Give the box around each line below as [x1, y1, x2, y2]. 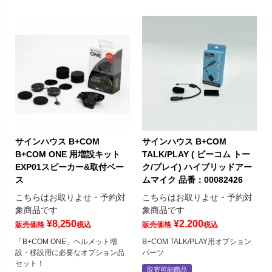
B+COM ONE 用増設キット [15, 149, 120, 160]
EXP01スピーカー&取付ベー [15, 162, 124, 172]
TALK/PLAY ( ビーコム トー [142, 149, 250, 160]
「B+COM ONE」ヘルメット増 [15, 237, 117, 246]
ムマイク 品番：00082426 [142, 175, 243, 185]
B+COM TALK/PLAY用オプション [142, 237, 251, 246]
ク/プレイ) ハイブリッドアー [142, 162, 252, 172]
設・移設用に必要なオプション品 [15, 248, 124, 257]
